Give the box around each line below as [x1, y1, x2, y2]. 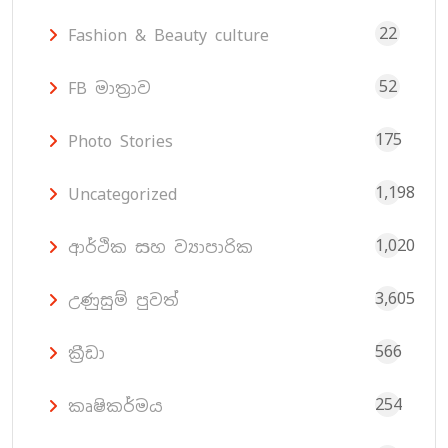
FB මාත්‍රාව [68, 78, 151, 100]
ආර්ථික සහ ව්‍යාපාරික [68, 237, 253, 259]
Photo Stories [68, 131, 173, 153]
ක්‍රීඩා [68, 343, 105, 365]
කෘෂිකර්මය [68, 396, 163, 418]
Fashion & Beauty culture [68, 25, 269, 47]
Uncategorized [68, 184, 177, 206]
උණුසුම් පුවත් [68, 290, 178, 312]
